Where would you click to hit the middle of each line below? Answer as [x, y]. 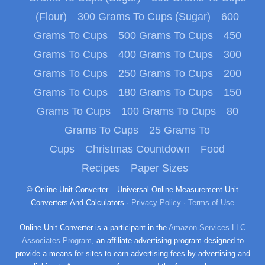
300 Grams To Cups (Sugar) [144, 17]
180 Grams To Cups [165, 93]
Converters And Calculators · [81, 203]
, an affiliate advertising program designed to [167, 241]
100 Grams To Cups [168, 112]
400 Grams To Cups [165, 55]
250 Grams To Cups [165, 74]
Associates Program [56, 241]
